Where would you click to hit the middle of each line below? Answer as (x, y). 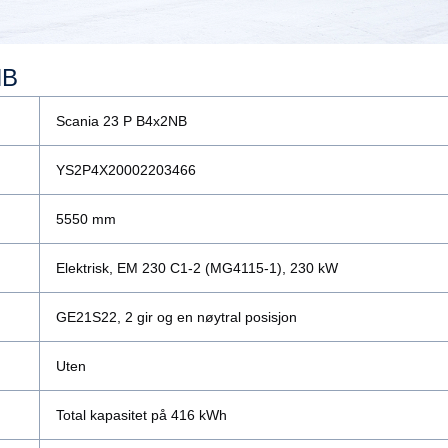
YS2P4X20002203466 (126, 170)
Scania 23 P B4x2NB (121, 121)
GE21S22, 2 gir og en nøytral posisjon (176, 317)
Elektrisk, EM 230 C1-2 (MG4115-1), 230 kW (197, 268)
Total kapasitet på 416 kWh (141, 415)
